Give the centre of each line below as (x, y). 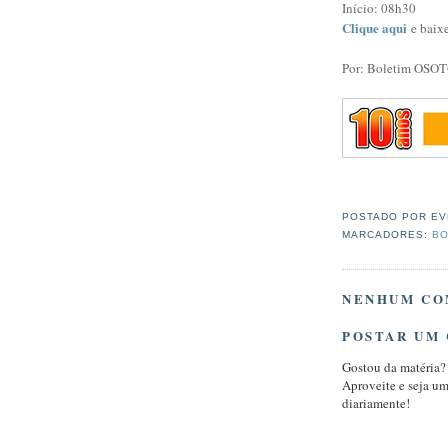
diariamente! (376, 403)
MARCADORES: (387, 235)
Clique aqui (374, 27)
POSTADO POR (387, 217)
